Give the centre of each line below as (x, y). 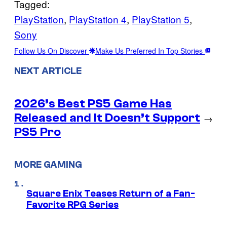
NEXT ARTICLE (48, 71)
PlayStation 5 (161, 19)
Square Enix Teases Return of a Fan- (111, 194)
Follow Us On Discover (52, 50)
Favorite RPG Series (72, 205)
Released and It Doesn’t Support (107, 118)
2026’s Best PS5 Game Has (93, 103)
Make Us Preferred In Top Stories (150, 50)
